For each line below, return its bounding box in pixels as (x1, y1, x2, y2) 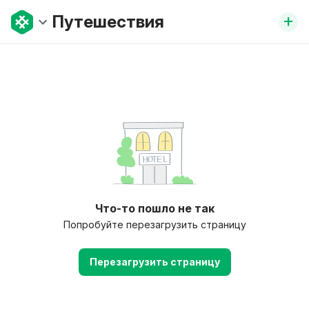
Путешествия (52, 12, 164, 32)
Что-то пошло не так (94, 201, 215, 215)
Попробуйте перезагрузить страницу (63, 219, 246, 230)
